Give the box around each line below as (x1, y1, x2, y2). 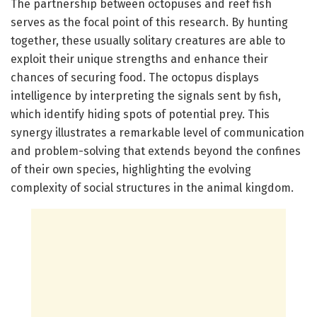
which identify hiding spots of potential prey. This (11, 108, 270, 122)
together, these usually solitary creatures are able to (11, 34, 285, 48)
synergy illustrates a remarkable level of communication (11, 126, 304, 140)
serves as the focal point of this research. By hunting (11, 16, 288, 30)
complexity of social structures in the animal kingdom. (11, 181, 294, 195)
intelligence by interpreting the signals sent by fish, (11, 89, 281, 103)
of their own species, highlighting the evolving (11, 163, 251, 177)
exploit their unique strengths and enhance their (11, 52, 268, 67)
